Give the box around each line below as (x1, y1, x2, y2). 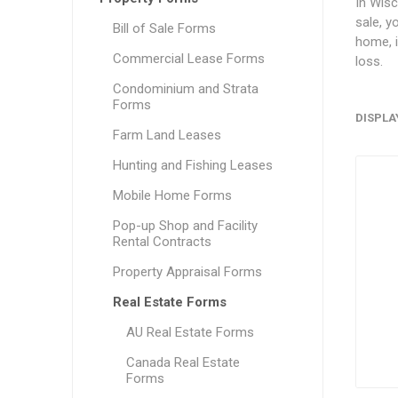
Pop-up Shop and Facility (112, 218, 258, 234)
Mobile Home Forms (112, 187, 232, 203)
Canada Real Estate (125, 354, 240, 370)
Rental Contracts (112, 234, 211, 250)
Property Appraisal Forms (112, 264, 262, 280)
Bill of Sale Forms (112, 20, 216, 36)
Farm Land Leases (112, 127, 221, 143)
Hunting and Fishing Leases (112, 157, 273, 173)
